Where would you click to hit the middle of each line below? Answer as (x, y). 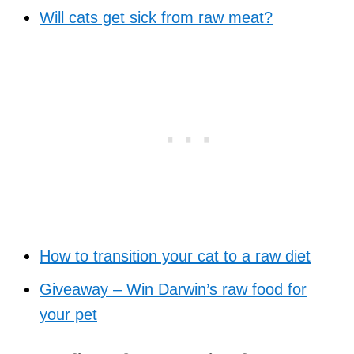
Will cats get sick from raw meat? (156, 17)
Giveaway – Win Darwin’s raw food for (173, 289)
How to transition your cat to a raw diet (175, 256)
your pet (68, 314)
